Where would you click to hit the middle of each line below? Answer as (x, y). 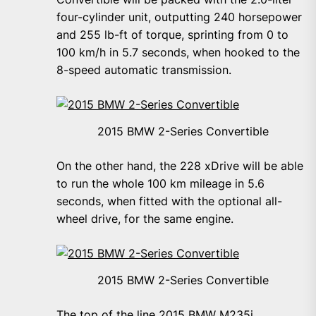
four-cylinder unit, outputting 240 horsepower (179, 17)
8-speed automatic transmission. (144, 70)
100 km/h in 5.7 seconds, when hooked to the (178, 53)
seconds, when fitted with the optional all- (169, 201)
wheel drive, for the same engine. (145, 219)
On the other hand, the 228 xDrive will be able (180, 166)
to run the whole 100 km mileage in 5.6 (160, 184)
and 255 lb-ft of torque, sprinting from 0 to (172, 35)
